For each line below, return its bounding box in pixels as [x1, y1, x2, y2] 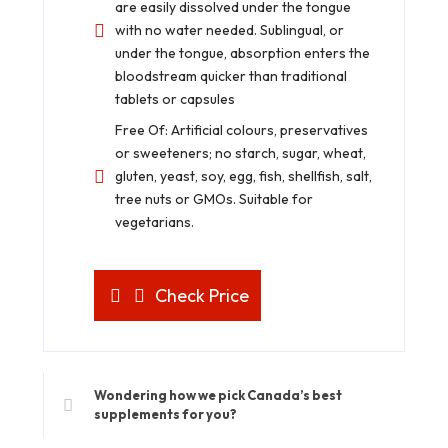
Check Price [155, 284, 249, 308]
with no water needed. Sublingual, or [115, 21, 344, 40]
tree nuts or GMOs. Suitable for [115, 190, 313, 209]
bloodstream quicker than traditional [115, 67, 347, 86]
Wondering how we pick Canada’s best [94, 387, 342, 404]
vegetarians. [115, 213, 194, 232]
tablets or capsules [115, 90, 235, 109]
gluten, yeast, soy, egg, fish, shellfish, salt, [115, 167, 372, 186]
